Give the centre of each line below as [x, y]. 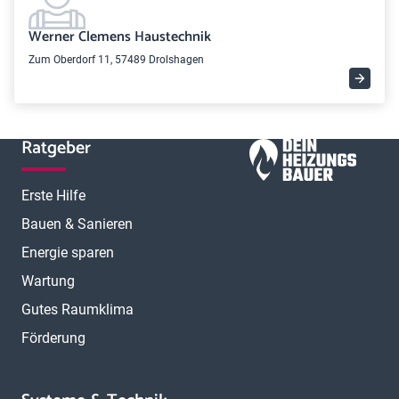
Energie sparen [68, 252]
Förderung [53, 338]
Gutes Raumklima [77, 309]
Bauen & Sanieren [77, 224]
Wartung [48, 281]
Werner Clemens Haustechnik [120, 37]
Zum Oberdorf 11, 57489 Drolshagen [116, 60]
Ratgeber [56, 148]
